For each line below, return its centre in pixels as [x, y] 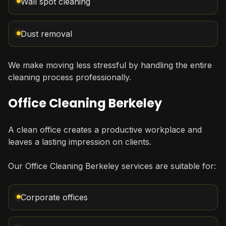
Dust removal [46, 34]
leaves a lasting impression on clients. [80, 142]
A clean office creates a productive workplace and [105, 130]
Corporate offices [54, 197]
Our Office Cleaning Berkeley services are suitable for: [112, 166]
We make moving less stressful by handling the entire [110, 65]
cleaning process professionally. [70, 77]
